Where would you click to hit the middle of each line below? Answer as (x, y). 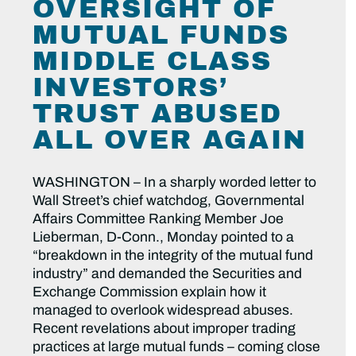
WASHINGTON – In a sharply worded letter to (175, 183)
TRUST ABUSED (158, 114)
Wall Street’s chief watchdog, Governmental (169, 201)
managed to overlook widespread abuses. (163, 311)
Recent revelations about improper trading (164, 329)
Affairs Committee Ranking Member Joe (159, 219)
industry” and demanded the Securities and (168, 274)
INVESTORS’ (131, 88)
